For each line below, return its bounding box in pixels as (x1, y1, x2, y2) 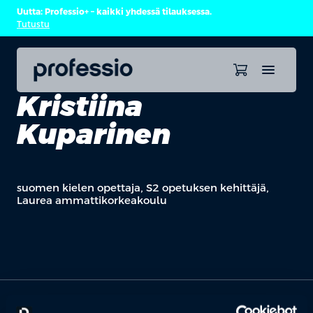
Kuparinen (17, 118, 170, 150)
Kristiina (17, 90, 143, 122)
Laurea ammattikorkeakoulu (17, 194, 167, 206)
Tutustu (17, 20, 50, 29)
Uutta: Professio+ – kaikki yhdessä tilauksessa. (17, 7, 212, 17)
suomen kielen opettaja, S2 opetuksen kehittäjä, (17, 182, 269, 194)
